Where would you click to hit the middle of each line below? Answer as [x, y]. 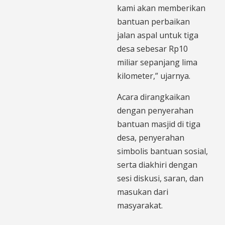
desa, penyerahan [151, 137]
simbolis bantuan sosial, [162, 151]
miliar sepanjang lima [157, 62]
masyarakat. [140, 205]
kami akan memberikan [161, 8]
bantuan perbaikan [153, 21]
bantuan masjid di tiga [159, 124]
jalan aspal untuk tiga [158, 35]
